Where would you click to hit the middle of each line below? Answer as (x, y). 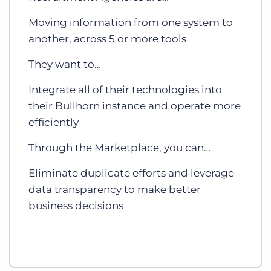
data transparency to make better (115, 190)
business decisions (76, 206)
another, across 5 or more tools (107, 39)
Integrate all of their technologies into (125, 90)
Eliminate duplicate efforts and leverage (131, 173)
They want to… (65, 64)
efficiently (54, 122)
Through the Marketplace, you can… (119, 148)
